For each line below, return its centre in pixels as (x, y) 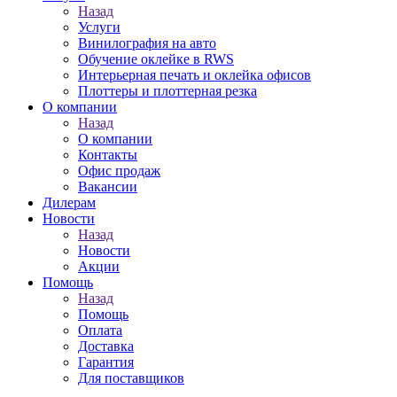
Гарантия (106, 362)
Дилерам (69, 202)
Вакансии (108, 187)
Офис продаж (119, 171)
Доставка (106, 346)
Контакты (108, 155)
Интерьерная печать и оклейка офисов (195, 75)
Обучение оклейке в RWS (156, 59)
